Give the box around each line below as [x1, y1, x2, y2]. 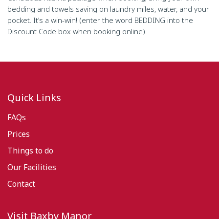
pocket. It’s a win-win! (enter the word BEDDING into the [7, 15, 193, 25]
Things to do [7, 145, 53, 156]
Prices [7, 129, 30, 139]
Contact [7, 178, 35, 189]
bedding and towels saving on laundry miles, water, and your [7, 4, 209, 14]
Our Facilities [7, 162, 56, 173]
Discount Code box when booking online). [7, 26, 147, 36]
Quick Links [7, 91, 61, 104]
